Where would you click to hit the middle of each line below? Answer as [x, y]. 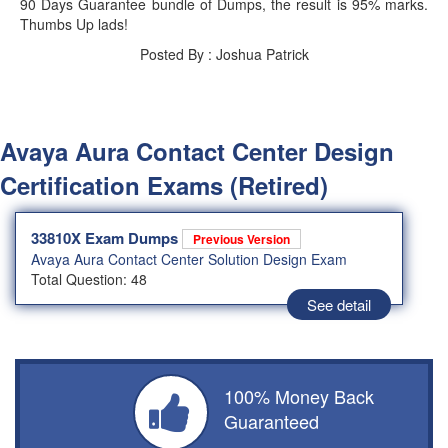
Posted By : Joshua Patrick [224, 54]
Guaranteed [271, 421]
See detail [339, 304]
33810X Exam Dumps [106, 238]
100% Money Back [299, 396]
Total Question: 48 [89, 279]
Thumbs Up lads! [74, 24]
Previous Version [241, 239]
